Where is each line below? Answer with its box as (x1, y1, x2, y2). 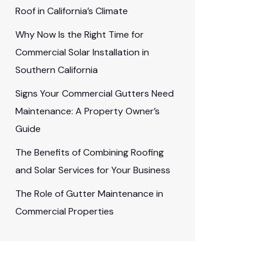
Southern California (15, 64, 98, 76)
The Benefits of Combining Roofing (15, 146, 164, 159)
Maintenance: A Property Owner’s (15, 105, 160, 117)
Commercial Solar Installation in (15, 46, 149, 58)
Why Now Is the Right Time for (15, 28, 144, 41)
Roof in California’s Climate (15, 5, 128, 17)
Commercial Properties (15, 205, 114, 217)
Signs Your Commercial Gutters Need (15, 87, 174, 100)
